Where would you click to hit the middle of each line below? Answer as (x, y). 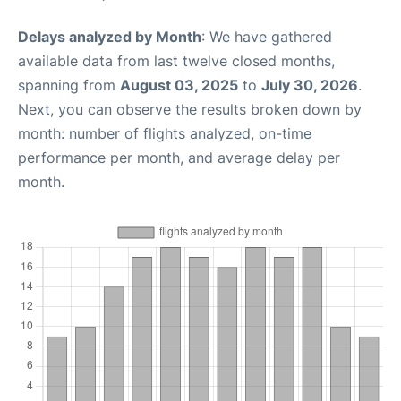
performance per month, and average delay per (179, 158)
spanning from (69, 85)
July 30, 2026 (310, 85)
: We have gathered (267, 37)
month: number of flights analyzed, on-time (165, 133)
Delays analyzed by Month (110, 37)
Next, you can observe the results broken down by (190, 109)
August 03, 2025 (179, 85)
